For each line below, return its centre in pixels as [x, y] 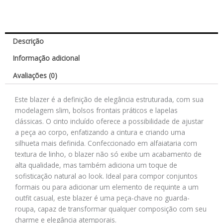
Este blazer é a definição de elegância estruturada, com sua [109, 100]
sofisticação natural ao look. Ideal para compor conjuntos [106, 176]
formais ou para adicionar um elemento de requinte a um [107, 187]
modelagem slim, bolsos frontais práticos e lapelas [96, 111]
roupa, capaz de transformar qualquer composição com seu [111, 209]
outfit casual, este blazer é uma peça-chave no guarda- [102, 198]
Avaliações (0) [35, 76]
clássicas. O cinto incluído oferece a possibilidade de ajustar [109, 121]
